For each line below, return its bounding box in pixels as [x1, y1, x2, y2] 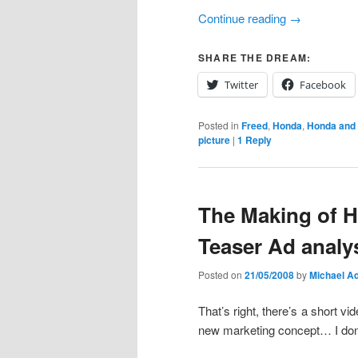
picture [198, 133, 230, 148]
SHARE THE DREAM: [198, 50, 312, 66]
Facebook [300, 78, 346, 93]
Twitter [225, 78, 258, 93]
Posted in [198, 118, 239, 133]
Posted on [198, 267, 245, 281]
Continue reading [198, 9, 289, 26]
